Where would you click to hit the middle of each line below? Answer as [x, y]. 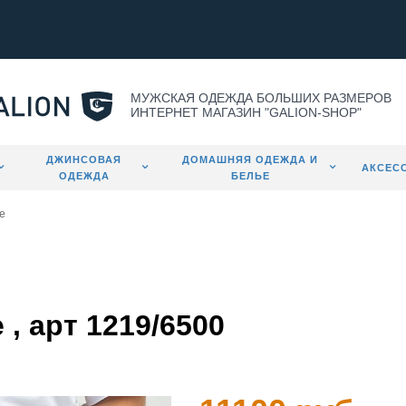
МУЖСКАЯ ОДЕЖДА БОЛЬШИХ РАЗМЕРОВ [261, 98]
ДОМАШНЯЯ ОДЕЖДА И [251, 159]
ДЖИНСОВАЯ [84, 159]
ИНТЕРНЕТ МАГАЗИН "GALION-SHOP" [246, 112]
